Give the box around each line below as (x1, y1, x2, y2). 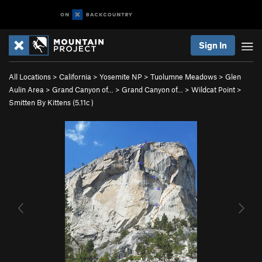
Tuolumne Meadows (150, 72, 217, 81)
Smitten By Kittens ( (9, 98, 75, 107)
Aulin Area (9, 85, 44, 94)
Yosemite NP (99, 72, 142, 81)
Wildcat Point (191, 85, 235, 94)
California (59, 72, 91, 81)
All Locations (9, 72, 51, 81)
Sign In (199, 40, 227, 50)
